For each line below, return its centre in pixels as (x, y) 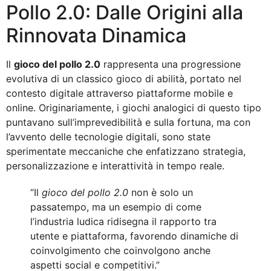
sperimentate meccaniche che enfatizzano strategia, (126, 151)
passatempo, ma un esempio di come (116, 207)
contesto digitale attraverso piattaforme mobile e (119, 93)
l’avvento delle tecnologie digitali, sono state (108, 136)
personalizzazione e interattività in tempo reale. (115, 165)
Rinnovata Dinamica (96, 35)
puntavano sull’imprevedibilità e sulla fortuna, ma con (128, 122)
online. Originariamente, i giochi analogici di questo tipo (134, 107)
